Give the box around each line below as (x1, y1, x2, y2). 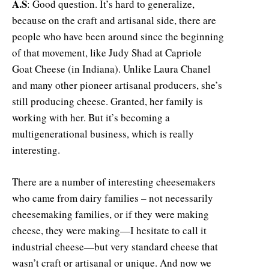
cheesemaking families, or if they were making (12, 207, 209, 221)
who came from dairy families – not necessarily (12, 190, 213, 205)
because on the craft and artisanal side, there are (12, 13, 216, 27)
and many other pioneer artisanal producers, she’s (12, 77, 222, 92)
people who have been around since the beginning (12, 29, 224, 43)
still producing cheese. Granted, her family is (12, 94, 203, 108)
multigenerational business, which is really (12, 126, 194, 141)
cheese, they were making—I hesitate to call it (12, 223, 207, 237)
